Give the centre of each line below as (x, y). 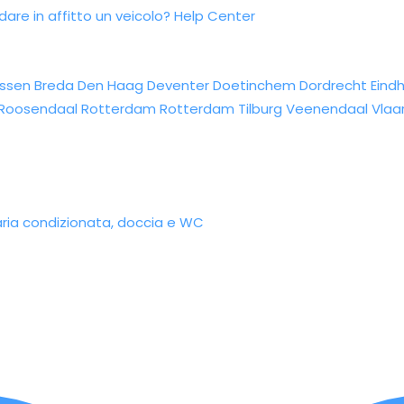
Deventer (178, 85)
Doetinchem (254, 85)
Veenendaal (327, 109)
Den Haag (110, 85)
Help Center (215, 16)
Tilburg (260, 109)
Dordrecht (333, 85)
